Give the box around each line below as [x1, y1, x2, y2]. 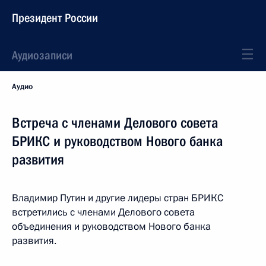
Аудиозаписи [12, 48, 72, 62]
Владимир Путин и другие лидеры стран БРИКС [12, 191, 223, 205]
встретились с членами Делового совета [12, 205, 195, 219]
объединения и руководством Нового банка [12, 220, 211, 233]
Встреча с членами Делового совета [12, 115, 218, 131]
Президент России [12, 11, 98, 25]
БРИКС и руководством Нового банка [12, 133, 223, 150]
